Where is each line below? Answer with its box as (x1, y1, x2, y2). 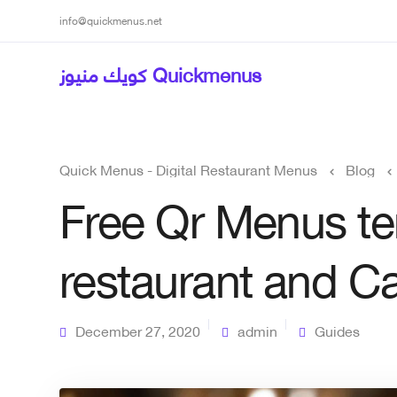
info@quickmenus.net (59, 10, 162, 30)
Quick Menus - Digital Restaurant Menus (59, 156, 317, 182)
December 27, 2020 (75, 317, 200, 343)
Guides (315, 317, 360, 343)
